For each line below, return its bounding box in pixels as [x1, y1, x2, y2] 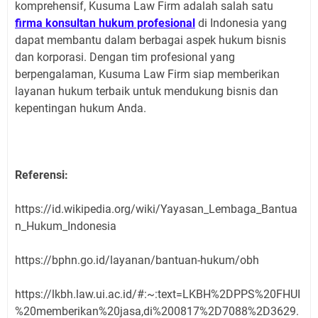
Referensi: [15, 168, 68, 182]
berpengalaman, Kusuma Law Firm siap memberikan [15, 67, 280, 82]
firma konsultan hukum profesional [15, 16, 195, 31]
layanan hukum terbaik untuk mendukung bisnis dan [15, 84, 278, 99]
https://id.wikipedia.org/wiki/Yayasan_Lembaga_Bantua [15, 202, 297, 216]
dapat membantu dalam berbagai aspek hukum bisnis [15, 33, 286, 48]
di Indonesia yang [195, 16, 287, 31]
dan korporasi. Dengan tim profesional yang [15, 50, 235, 65]
